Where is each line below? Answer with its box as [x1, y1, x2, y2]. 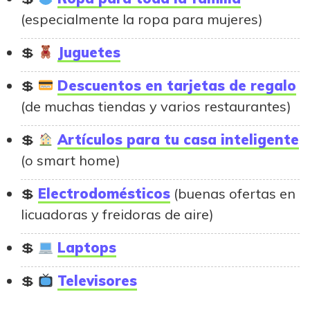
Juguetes [57, 44, 120, 62]
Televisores [57, 272, 137, 290]
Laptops [57, 239, 116, 257]
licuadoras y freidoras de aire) [21, 206, 214, 224]
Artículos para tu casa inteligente [57, 131, 299, 149]
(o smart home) [21, 152, 120, 170]
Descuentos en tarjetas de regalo [57, 77, 296, 95]
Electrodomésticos [38, 185, 170, 203]
